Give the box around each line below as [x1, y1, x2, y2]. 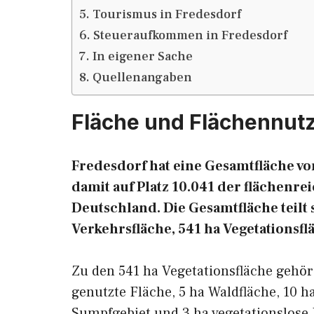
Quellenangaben [92, 69, 192, 86]
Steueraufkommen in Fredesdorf [93, 27, 287, 43]
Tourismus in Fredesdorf [92, 6, 241, 22]
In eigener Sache [92, 48, 193, 64]
